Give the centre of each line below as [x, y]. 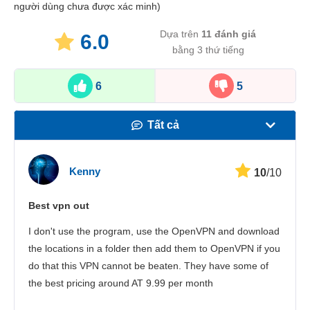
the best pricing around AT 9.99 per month [121, 283]
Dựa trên [181, 34]
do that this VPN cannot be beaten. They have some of [148, 266]
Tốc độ [163, 155]
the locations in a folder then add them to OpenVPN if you [154, 249]
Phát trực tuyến [163, 185]
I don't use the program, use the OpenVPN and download [154, 231]
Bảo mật [161, 215]
